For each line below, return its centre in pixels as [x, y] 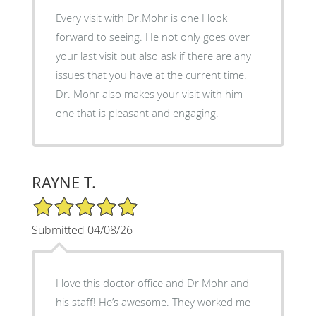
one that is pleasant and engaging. [137, 113]
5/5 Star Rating [66, 202]
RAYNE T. [63, 182]
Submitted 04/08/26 [82, 230]
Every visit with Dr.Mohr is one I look [141, 17]
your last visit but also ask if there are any [153, 55]
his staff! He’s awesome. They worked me [153, 302]
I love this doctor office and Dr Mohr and [152, 282]
